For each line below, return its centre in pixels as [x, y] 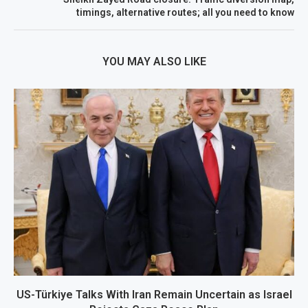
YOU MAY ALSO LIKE [154, 62]
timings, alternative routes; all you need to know [185, 13]
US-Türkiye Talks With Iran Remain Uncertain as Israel [154, 295]
